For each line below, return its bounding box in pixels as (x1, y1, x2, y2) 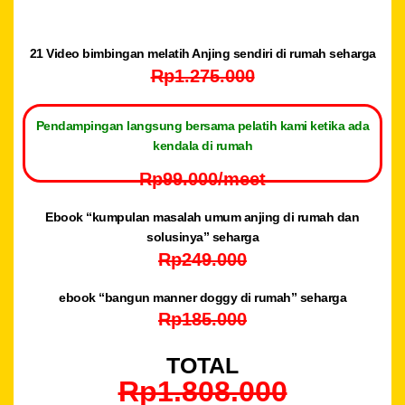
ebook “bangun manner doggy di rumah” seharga (59, 289, 346, 305)
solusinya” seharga (146, 230, 259, 244)
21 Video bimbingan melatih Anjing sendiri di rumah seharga (29, 46, 376, 61)
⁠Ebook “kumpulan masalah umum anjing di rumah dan (45, 210, 360, 224)
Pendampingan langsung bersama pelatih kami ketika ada (35, 118, 370, 133)
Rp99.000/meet (139, 169, 266, 189)
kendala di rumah (153, 137, 252, 153)
